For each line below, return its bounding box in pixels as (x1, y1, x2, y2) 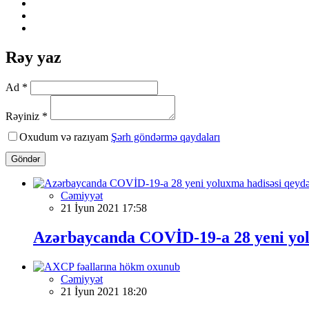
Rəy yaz (6, 48, 61, 66)
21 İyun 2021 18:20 (61, 285, 147, 297)
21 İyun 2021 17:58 (61, 201, 147, 214)
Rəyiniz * (6, 110, 48, 122)
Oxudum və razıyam (19, 130, 111, 143)
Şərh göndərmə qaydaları (111, 130, 220, 143)
